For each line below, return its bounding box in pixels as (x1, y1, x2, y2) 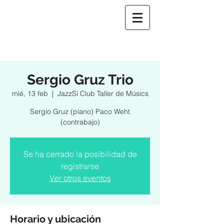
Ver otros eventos (49, 173, 111, 183)
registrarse (61, 161, 99, 171)
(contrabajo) (60, 117, 100, 126)
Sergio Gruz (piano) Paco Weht (30, 107, 130, 116)
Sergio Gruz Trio (26, 71, 133, 88)
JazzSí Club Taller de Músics (57, 89, 148, 98)
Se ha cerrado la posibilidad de (23, 149, 137, 159)
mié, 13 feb (11, 89, 48, 98)
